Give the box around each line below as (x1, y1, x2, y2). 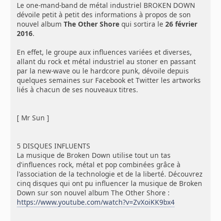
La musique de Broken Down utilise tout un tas (17, 150, 171, 160)
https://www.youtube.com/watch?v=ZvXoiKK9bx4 (17, 197, 175, 207)
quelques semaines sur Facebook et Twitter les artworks (17, 75, 201, 85)
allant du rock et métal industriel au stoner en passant (17, 56, 196, 66)
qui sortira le (119, 19, 166, 29)
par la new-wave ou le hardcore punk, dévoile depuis (17, 66, 189, 75)
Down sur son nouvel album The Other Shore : (17, 187, 170, 197)
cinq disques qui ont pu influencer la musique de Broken (17, 178, 203, 188)
